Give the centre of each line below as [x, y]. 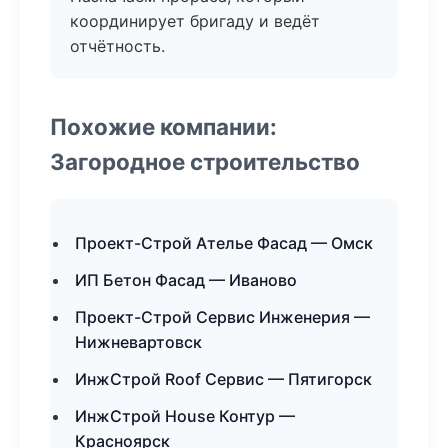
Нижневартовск [138, 342]
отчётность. [117, 46]
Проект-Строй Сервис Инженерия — [222, 317]
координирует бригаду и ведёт [195, 21]
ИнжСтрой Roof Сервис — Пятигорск [223, 379]
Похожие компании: [163, 126]
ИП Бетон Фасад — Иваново [186, 280]
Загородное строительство [205, 161]
